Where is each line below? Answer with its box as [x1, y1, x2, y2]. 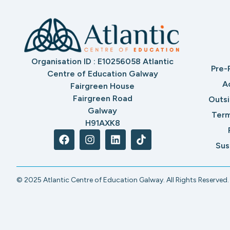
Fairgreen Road [72, 93, 132, 103]
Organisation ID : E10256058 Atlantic [31, 56, 174, 66]
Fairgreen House [70, 81, 135, 91]
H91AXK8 [85, 118, 120, 128]
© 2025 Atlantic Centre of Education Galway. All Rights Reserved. [16, 175, 229, 184]
